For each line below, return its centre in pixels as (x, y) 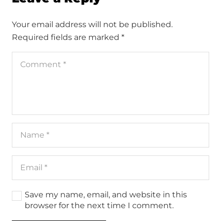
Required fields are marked (67, 37)
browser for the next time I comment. (99, 206)
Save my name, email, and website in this (106, 195)
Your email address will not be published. (92, 25)
